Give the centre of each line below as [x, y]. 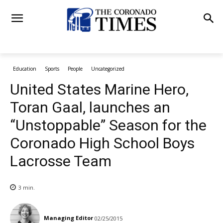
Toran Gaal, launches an [90, 107]
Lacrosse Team [61, 161]
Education [25, 69]
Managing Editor [68, 218]
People [75, 69]
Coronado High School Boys [102, 143]
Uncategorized [108, 69]
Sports [52, 69]
